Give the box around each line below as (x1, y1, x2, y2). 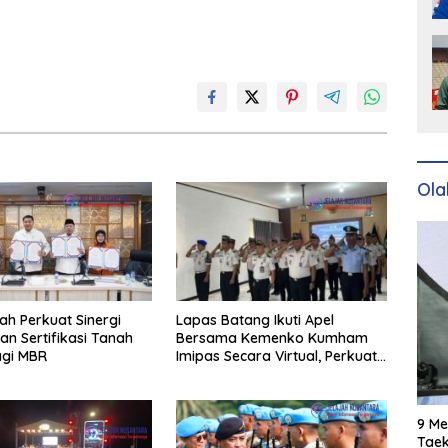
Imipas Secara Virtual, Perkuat (175, 346, 377, 365)
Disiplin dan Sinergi (175, 364, 301, 383)
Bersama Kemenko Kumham (175, 328, 368, 347)
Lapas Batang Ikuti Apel (175, 310, 334, 329)
